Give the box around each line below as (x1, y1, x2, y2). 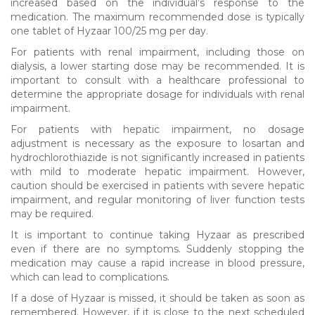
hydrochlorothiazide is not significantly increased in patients (11, 150, 304, 164)
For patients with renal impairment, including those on (11, 45, 304, 58)
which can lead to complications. (11, 270, 169, 283)
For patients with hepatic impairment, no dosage (11, 122, 304, 136)
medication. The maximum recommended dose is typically (11, 10, 304, 23)
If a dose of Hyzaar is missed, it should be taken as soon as (11, 291, 304, 304)
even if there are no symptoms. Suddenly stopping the (11, 242, 304, 255)
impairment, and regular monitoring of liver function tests (11, 193, 304, 206)
